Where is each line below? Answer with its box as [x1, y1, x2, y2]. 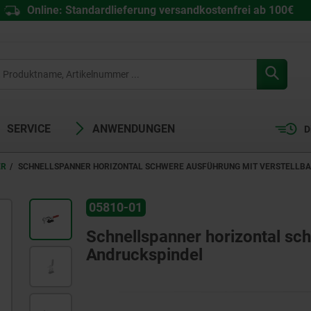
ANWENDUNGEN [92, 122, 175, 135]
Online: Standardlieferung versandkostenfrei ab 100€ [26, 3, 294, 17]
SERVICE [7, 122, 51, 135]
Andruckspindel [85, 245, 203, 265]
